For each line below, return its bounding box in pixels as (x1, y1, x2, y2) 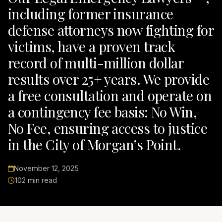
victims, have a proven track (8, 37, 175, 56)
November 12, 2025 (14, 164, 79, 173)
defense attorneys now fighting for (8, 21, 214, 40)
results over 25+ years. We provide (8, 70, 209, 89)
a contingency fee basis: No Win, (8, 103, 197, 121)
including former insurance (8, 4, 173, 23)
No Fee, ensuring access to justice (8, 119, 207, 138)
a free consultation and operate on (8, 86, 212, 105)
